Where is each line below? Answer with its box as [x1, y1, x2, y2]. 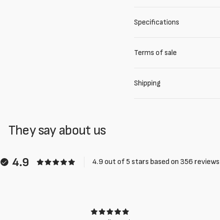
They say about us [8, 122, 106, 138]
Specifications [134, 18, 179, 27]
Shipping [134, 79, 161, 88]
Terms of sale [134, 48, 177, 57]
